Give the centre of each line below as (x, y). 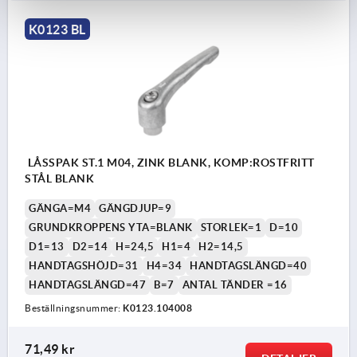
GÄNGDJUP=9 (135, 209)
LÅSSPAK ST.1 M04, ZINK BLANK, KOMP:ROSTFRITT (170, 163)
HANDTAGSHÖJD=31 (84, 266)
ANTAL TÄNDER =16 (235, 285)
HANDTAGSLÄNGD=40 (248, 266)
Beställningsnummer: (74, 308)
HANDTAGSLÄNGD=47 (87, 285)
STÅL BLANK (59, 179)
